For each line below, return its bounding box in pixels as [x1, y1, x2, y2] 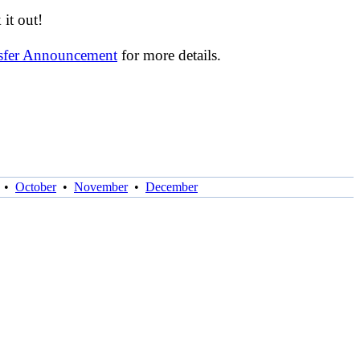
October [15, 179, 56, 194]
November [74, 179, 128, 194]
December [145, 179, 198, 194]
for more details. [117, 47, 221, 63]
